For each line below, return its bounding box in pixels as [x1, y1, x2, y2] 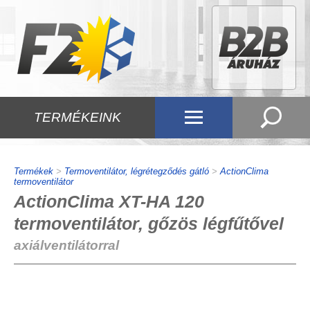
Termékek [14, 166, 53, 176]
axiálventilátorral [14, 238, 119, 253]
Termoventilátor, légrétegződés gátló [64, 166, 209, 176]
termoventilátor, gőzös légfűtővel [14, 214, 284, 233]
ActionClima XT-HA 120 [14, 192, 204, 211]
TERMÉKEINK [34, 110, 121, 125]
